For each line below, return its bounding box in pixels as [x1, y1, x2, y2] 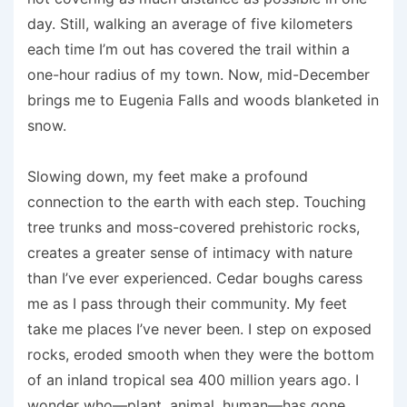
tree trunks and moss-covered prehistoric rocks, [27, 218, 360, 237]
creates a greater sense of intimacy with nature [27, 243, 352, 263]
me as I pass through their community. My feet [27, 294, 347, 313]
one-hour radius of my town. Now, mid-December [27, 65, 370, 84]
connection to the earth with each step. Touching [27, 193, 366, 212]
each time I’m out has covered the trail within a [27, 40, 350, 59]
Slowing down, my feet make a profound [27, 167, 308, 186]
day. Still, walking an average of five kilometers [27, 15, 352, 34]
